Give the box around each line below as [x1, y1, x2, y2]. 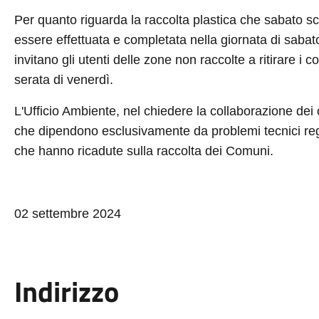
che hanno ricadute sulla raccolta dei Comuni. [14, 144, 273, 158]
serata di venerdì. [14, 73, 113, 87]
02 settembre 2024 [14, 206, 121, 221]
